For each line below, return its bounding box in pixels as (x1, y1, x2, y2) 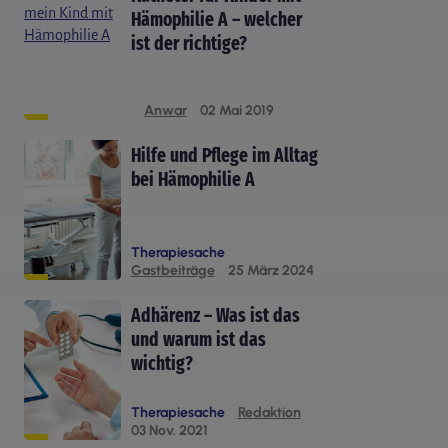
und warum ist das (130, 327, 266, 351)
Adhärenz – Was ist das (130, 303, 300, 327)
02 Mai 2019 (199, 101, 274, 119)
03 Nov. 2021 (130, 421, 208, 439)
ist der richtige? (130, 31, 247, 55)
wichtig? (130, 351, 193, 375)
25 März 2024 (227, 261, 314, 279)
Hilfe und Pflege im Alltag (130, 143, 318, 167)
